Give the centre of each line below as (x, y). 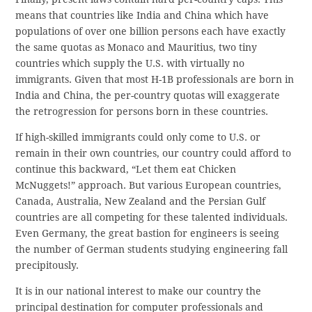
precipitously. (47, 266)
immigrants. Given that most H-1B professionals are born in (155, 80)
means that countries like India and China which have (142, 16)
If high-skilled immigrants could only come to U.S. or (138, 138)
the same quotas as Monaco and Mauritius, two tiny (136, 48)
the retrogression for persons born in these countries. (142, 112)
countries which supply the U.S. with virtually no (130, 64)
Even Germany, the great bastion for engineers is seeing (148, 234)
